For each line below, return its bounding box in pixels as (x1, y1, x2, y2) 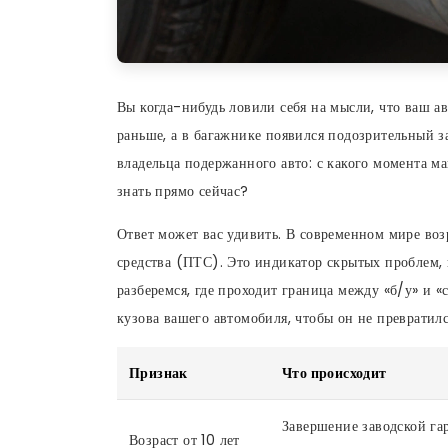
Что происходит (282, 362, 387, 383)
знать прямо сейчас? (117, 180, 249, 201)
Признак (129, 362, 188, 383)
